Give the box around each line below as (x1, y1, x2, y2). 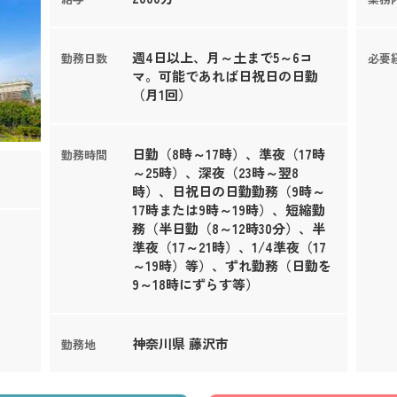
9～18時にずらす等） (131, 275, 259, 294)
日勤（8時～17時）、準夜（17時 (131, 144, 325, 164)
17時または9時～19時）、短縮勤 (131, 200, 325, 220)
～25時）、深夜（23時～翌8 (131, 163, 299, 183)
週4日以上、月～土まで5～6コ (131, 48, 313, 67)
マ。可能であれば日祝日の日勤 (131, 66, 318, 86)
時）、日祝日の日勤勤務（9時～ (131, 182, 325, 201)
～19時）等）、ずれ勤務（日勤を (131, 256, 331, 276)
